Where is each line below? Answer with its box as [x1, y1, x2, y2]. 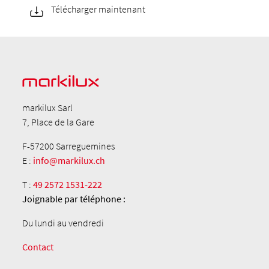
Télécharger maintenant [51, 3, 146, 16]
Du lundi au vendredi [22, 216, 104, 229]
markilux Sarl [22, 101, 73, 113]
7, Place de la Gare [22, 115, 95, 128]
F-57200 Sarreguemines [22, 139, 115, 152]
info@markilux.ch [33, 154, 106, 166]
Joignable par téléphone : [22, 192, 126, 205]
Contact [22, 240, 54, 253]
